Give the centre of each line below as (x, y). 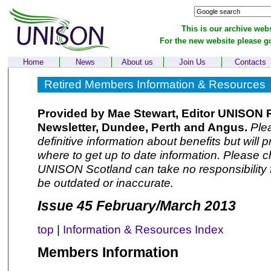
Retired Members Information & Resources (155, 84)
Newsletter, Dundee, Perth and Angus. (142, 127)
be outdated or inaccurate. (105, 183)
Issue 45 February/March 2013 (136, 206)
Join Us (192, 62)
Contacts (250, 62)
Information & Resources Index (143, 229)
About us (137, 62)
